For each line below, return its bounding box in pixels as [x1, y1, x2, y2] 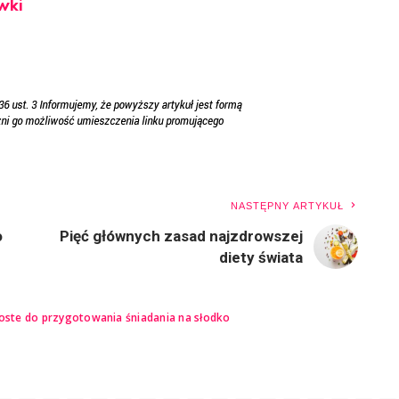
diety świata [219, 248, 304, 266]
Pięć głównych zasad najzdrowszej [60, 226, 304, 245]
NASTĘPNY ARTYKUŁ [230, 199, 345, 211]
